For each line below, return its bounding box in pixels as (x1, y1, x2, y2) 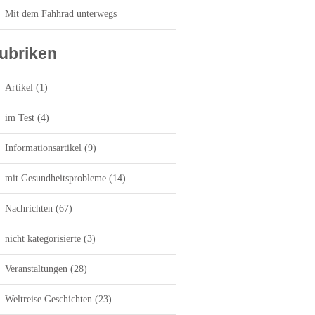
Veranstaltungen (5, 264, 67, 275)
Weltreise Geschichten (5, 294, 92, 305)
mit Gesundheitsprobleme (5, 173, 106, 184)
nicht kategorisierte (5, 233, 81, 245)
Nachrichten (5, 203, 53, 214)
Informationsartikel (5, 143, 82, 154)
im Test (5, 112, 34, 124)
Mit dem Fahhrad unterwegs (5, 8, 117, 20)
